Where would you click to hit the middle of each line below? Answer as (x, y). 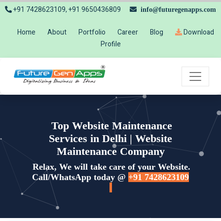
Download (198, 32)
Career (128, 32)
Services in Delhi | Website (110, 138)
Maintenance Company (110, 151)
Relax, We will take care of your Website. (111, 167)
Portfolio (92, 32)
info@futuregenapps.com (176, 9)
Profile (110, 44)
